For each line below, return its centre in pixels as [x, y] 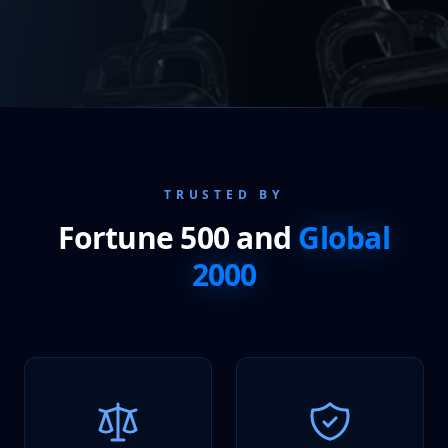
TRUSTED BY [224, 194]
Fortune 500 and [178, 237]
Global [344, 237]
